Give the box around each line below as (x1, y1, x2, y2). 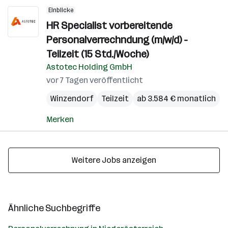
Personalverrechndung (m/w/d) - (46, 34, 188, 46)
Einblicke (48, 7, 73, 14)
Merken (46, 115, 74, 124)
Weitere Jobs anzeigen (72, 155, 156, 165)
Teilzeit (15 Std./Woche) (46, 48, 149, 60)
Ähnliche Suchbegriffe (8, 203, 100, 214)
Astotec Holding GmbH (46, 62, 132, 72)
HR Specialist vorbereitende (46, 19, 173, 32)
